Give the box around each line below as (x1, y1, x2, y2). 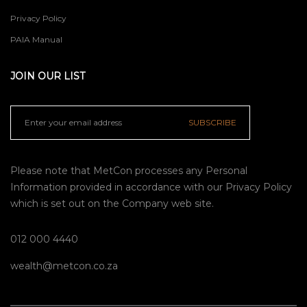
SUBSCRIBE (188, 116, 236, 127)
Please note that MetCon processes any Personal (10, 164, 247, 177)
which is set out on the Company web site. (10, 197, 214, 210)
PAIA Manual (10, 34, 62, 45)
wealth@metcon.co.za (10, 259, 118, 272)
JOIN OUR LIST (10, 69, 85, 82)
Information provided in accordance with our (10, 180, 225, 193)
